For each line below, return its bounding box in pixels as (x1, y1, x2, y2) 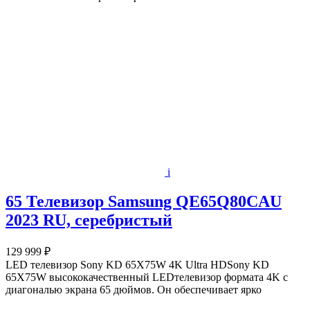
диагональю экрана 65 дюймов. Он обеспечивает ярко (6, 283, 262, 295)
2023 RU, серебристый (6, 210, 172, 229)
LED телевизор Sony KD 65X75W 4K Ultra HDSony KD (6, 258, 269, 271)
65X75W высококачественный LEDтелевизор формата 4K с (6, 271, 288, 283)
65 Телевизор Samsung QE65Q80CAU (6, 192, 282, 210)
